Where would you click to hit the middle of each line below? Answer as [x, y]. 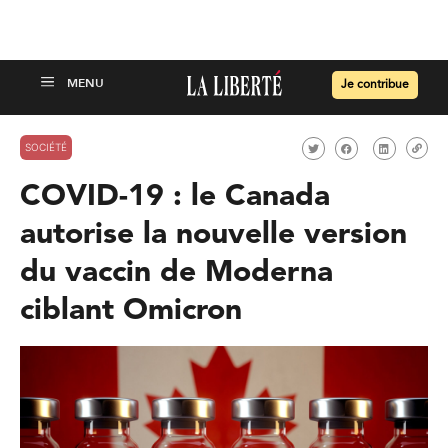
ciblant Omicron [131, 311]
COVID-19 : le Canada [175, 197]
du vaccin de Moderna [176, 273]
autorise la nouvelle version [213, 235]
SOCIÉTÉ [46, 146]
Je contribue [375, 85]
